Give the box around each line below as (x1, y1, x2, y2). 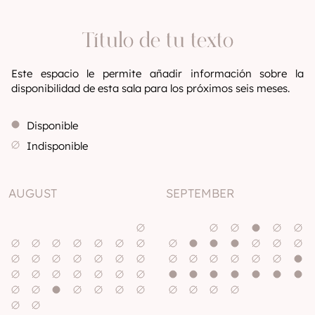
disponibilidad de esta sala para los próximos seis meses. (11, 82, 290, 95)
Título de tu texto (82, 29, 233, 53)
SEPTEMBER (166, 186, 234, 200)
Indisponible (27, 139, 88, 153)
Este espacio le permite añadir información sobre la (11, 67, 304, 80)
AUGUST (8, 186, 57, 200)
